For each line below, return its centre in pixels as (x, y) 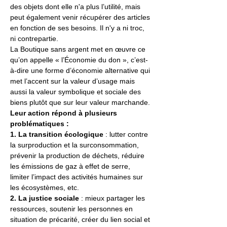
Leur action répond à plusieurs (65, 113)
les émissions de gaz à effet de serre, (71, 166)
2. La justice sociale (46, 198)
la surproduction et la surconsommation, (75, 145)
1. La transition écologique (57, 134)
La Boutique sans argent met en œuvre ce (79, 49)
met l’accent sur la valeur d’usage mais (73, 81)
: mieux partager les (114, 198)
